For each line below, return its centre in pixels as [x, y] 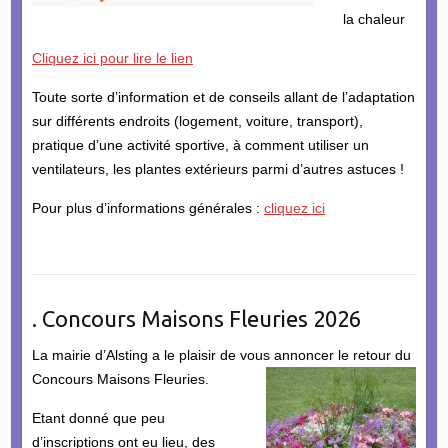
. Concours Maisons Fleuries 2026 [196, 318]
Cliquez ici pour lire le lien [112, 57]
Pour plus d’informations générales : [147, 207]
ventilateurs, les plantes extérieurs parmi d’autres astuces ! [217, 168]
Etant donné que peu [98, 417]
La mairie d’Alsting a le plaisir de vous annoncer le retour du [221, 354]
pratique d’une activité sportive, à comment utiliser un [200, 144]
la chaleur [373, 18]
